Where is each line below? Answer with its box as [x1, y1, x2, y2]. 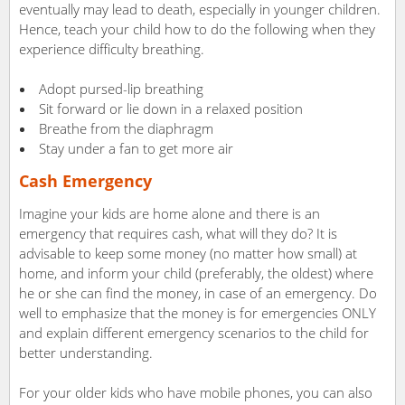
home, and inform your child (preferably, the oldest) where [19, 264, 373, 283]
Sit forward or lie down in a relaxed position [39, 99, 303, 118]
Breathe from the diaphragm [39, 119, 213, 138]
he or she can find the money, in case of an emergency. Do [19, 284, 377, 303]
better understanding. [19, 344, 153, 363]
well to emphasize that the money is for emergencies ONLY [19, 304, 376, 323]
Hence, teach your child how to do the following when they [19, 20, 375, 39]
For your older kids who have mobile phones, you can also [19, 383, 372, 402]
